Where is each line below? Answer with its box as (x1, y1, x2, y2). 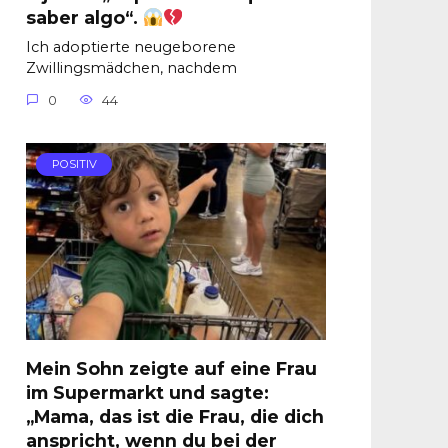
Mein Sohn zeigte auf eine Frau (26, 357, 317, 379)
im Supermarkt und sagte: (26, 381, 269, 403)
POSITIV (51, 157, 97, 172)
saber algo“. (26, 6, 143, 28)
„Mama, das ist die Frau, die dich (26, 405, 324, 427)
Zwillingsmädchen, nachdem (26, 59, 237, 77)
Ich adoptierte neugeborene (26, 38, 236, 56)
